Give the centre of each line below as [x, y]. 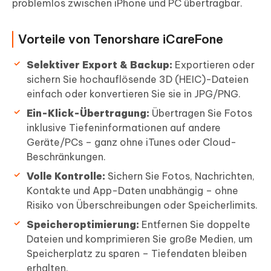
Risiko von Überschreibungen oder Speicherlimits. [142, 205]
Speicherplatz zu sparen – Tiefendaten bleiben [137, 253]
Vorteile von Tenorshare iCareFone [121, 39]
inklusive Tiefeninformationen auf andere [124, 127]
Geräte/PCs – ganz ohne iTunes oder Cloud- [132, 142]
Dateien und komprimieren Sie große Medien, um [140, 239]
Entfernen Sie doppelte [195, 224]
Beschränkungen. [66, 156]
